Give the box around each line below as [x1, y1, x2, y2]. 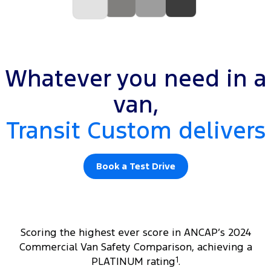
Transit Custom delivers [5, 116, 266, 146]
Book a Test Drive [96, 160, 175, 172]
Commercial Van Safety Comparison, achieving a [19, 240, 252, 254]
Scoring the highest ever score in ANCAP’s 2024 [20, 226, 251, 240]
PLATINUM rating [91, 255, 175, 269]
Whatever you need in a [4, 64, 267, 94]
